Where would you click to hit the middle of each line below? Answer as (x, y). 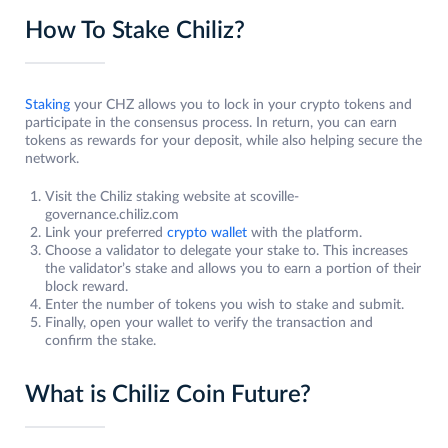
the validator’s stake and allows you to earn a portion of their (233, 269)
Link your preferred (106, 233)
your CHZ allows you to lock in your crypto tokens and (241, 105)
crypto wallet (207, 233)
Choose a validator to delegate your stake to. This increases (226, 251)
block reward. (88, 287)
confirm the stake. (102, 341)
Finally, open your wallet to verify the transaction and (209, 323)
